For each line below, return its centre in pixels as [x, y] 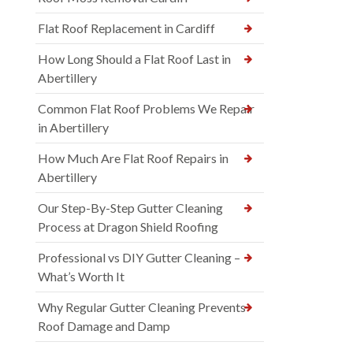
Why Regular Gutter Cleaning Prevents [142, 307]
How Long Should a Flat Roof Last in [134, 59]
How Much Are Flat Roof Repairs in [133, 158]
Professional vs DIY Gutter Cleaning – [139, 258]
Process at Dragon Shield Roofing [128, 227]
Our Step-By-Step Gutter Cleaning [130, 208]
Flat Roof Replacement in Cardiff [126, 28]
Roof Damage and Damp [104, 326]
